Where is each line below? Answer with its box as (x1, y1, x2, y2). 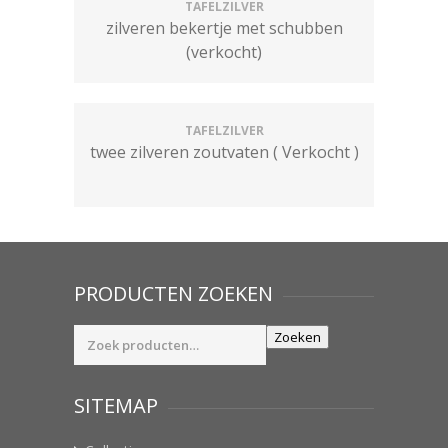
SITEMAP (74, 392, 158, 419)
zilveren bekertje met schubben (105, 17, 343, 39)
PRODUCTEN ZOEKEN (74, 280, 273, 307)
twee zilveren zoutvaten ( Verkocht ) (89, 141, 359, 163)
